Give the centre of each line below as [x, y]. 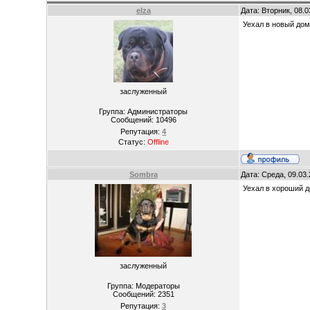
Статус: [133, 142]
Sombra [143, 174]
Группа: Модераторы [143, 286]
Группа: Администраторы [144, 111]
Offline [158, 142]
